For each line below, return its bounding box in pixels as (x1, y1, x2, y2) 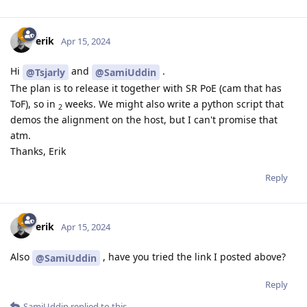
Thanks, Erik (10, 145, 66, 158)
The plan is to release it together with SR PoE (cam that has (10, 82, 282, 95)
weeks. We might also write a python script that (62, 97, 284, 111)
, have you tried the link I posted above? (100, 250, 286, 264)
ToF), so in (10, 97, 58, 111)
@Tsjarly (26, 66, 65, 79)
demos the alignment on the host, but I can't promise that (10, 113, 278, 127)
